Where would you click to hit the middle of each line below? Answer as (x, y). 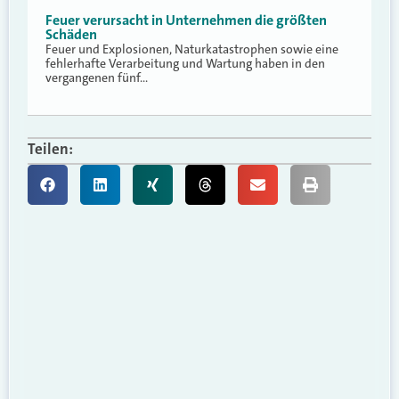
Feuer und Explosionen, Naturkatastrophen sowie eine (192, 49)
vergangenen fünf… (97, 78)
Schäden (71, 35)
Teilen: (50, 149)
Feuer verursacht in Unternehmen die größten (186, 20)
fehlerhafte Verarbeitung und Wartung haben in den (185, 64)
